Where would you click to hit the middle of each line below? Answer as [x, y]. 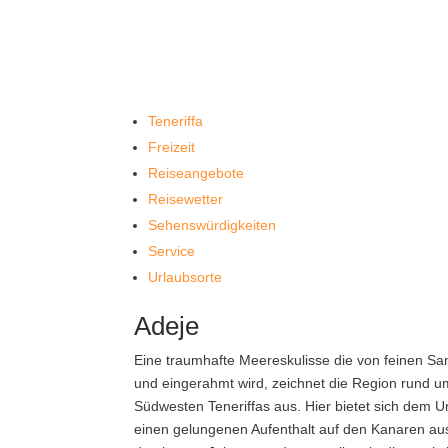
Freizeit [172, 147]
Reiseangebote [196, 173]
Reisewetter [186, 199]
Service [172, 251]
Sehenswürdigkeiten [212, 225]
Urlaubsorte [185, 277]
